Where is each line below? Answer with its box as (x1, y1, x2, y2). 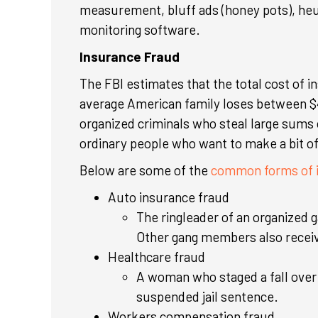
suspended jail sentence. (136, 288, 278, 305)
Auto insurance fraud (108, 189, 232, 205)
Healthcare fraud (108, 248, 205, 265)
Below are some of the (79, 162, 211, 178)
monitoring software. (79, 21, 203, 38)
